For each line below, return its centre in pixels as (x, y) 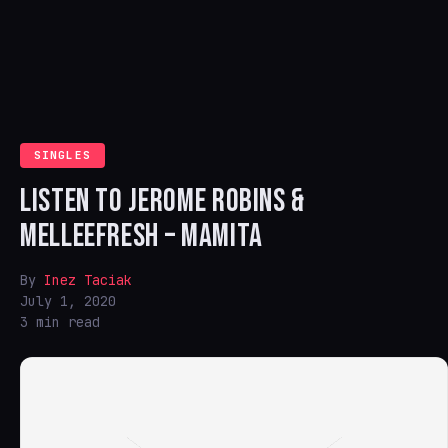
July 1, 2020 (68, 301)
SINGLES (62, 155)
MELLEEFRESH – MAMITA (141, 236)
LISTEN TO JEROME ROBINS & (163, 201)
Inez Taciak (88, 280)
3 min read (60, 322)
